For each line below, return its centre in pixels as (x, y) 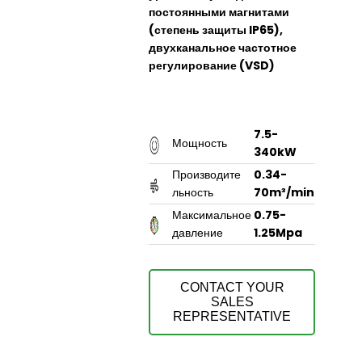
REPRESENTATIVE (232, 316)
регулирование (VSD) (212, 65)
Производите (206, 174)
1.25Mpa (278, 232)
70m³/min (284, 192)
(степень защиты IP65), (216, 29)
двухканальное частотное (223, 47)
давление (198, 232)
